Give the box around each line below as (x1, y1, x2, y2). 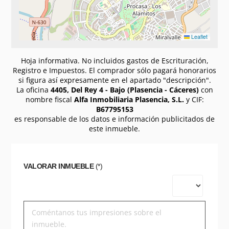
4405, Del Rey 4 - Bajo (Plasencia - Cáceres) (50, 85, 199, 95)
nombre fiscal (25, 95, 74, 105)
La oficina (16, 85, 51, 95)
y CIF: (184, 95, 204, 105)
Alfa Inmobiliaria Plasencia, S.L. (74, 95, 184, 105)
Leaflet (189, 33, 208, 41)
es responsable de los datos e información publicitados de (14, 114, 215, 124)
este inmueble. (89, 124, 140, 134)
